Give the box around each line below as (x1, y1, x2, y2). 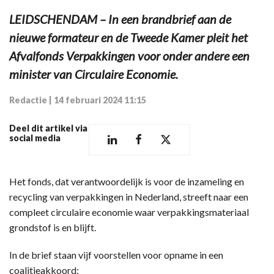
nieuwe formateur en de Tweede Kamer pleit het (9, 30, 248, 45)
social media (9, 133, 61, 143)
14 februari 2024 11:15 (54, 95, 146, 105)
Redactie (9, 95, 47, 105)
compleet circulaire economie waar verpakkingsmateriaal (9, 206, 249, 218)
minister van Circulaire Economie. (9, 67, 178, 81)
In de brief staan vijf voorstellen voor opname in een (9, 249, 223, 261)
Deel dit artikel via (9, 123, 87, 133)
